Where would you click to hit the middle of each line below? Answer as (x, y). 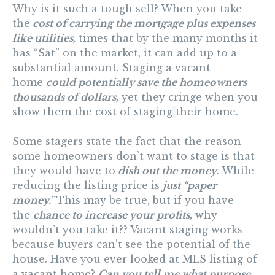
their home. (207, 112)
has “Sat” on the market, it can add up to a (125, 53)
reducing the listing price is (87, 186)
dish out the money (166, 171)
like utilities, (44, 38)
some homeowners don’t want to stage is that (134, 156)
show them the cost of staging (92, 112)
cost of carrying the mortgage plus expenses (143, 24)
